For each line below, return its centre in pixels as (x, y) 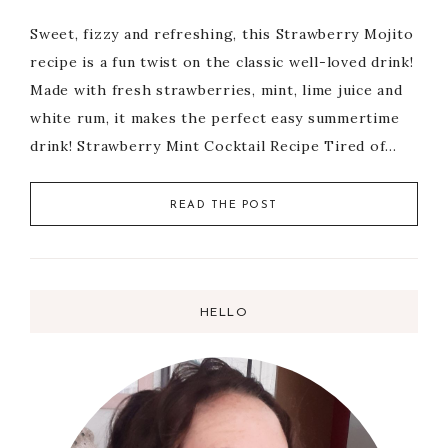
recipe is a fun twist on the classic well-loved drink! (222, 62)
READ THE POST (224, 206)
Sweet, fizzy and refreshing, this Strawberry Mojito (222, 34)
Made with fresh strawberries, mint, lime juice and (216, 90)
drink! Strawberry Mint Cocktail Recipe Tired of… (213, 146)
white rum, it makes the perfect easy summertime (215, 118)
